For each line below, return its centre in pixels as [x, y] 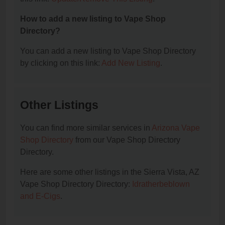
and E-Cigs [40, 196]
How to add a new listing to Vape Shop [93, 19]
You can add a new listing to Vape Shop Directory [108, 51]
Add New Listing [131, 63]
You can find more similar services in [86, 128]
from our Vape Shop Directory [127, 140]
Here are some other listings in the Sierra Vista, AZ [110, 172]
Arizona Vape [176, 128]
